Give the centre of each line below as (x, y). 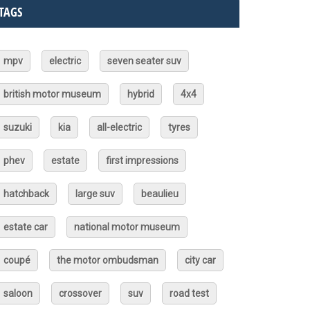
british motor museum (52, 94)
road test (189, 293)
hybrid (141, 94)
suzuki (18, 127)
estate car (26, 227)
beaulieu (160, 194)
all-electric (119, 127)
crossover (80, 293)
